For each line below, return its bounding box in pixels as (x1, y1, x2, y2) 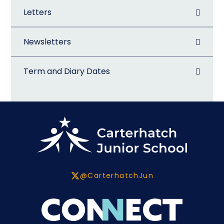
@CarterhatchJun (80, 170, 153, 181)
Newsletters (23, 36, 71, 48)
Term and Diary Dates (23, 65, 110, 77)
